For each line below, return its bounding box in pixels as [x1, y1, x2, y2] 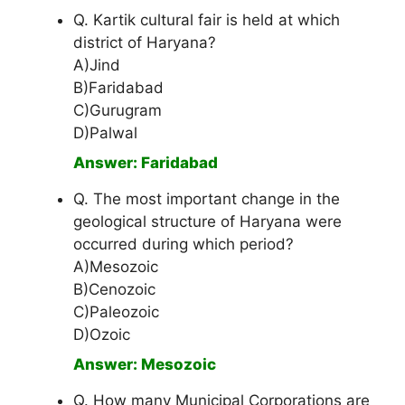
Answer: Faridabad [73, 154, 218, 173]
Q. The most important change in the [73, 190, 340, 209]
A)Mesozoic [73, 258, 158, 277]
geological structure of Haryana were [73, 212, 342, 231]
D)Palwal [73, 124, 137, 143]
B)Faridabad [73, 79, 164, 98]
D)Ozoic [73, 325, 130, 344]
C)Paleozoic [73, 303, 159, 322]
